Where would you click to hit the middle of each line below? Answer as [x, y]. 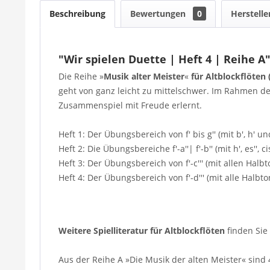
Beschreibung [77, 13]
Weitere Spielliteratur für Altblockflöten [142, 230]
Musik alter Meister [144, 76]
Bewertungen [159, 13]
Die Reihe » [81, 76]
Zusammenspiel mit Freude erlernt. [130, 105]
